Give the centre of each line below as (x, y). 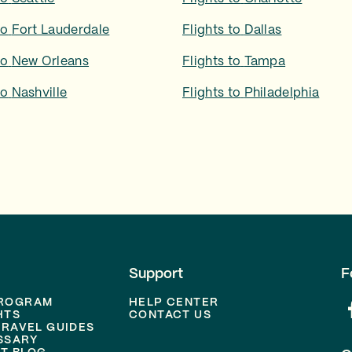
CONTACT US (170, 315)
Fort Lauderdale (60, 30)
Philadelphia (282, 93)
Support (156, 274)
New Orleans (50, 62)
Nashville (39, 93)
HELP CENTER (174, 302)
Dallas (263, 30)
